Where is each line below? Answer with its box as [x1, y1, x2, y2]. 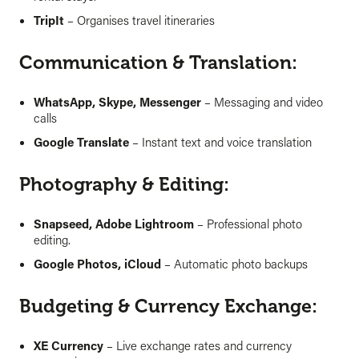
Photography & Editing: [19, 173, 229, 196]
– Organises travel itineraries [64, 11, 215, 28]
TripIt [34, 11, 64, 28]
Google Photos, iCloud [34, 255, 161, 272]
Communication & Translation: [19, 51, 297, 74]
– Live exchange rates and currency [103, 337, 292, 354]
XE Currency [34, 337, 103, 354]
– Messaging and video [201, 93, 323, 110]
